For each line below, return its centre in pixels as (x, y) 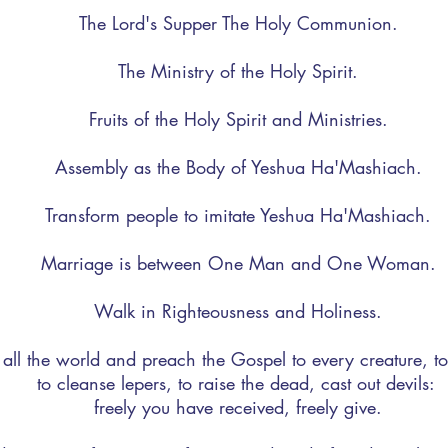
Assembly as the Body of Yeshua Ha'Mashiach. (238, 167)
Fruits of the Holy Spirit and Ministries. (238, 119)
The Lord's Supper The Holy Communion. (238, 23)
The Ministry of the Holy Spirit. (238, 71)
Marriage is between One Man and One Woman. (238, 263)
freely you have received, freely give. (238, 407)
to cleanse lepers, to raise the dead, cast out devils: (238, 383)
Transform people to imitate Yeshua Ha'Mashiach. (238, 215)
